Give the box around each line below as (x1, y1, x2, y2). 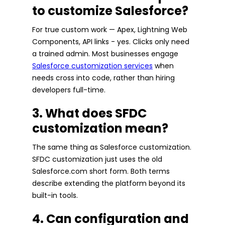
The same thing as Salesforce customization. (32, 142, 191, 152)
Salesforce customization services (32, 60, 153, 71)
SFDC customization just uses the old (32, 154, 162, 164)
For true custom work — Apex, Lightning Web (32, 24, 187, 35)
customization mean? (32, 120, 168, 137)
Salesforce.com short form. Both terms (32, 166, 170, 176)
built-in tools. (32, 190, 78, 200)
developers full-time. (32, 84, 105, 95)
